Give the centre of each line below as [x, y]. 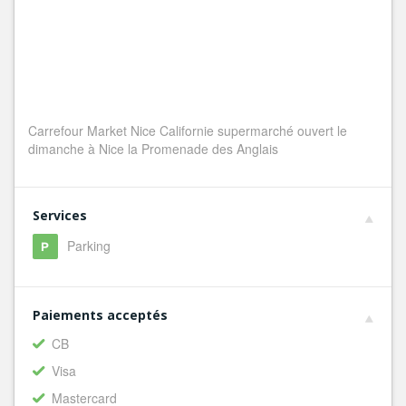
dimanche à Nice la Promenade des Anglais [153, 149]
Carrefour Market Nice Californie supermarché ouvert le [188, 130]
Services [60, 215]
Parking [89, 246]
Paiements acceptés [100, 315]
